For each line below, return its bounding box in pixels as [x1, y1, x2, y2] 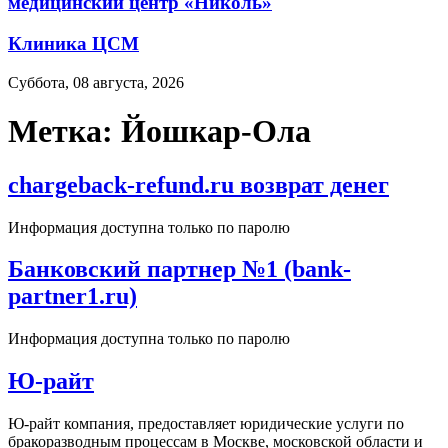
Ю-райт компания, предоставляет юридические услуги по [8, 415, 404, 433]
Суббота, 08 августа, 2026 [8, 73, 184, 91]
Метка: [8, 113, 121, 150]
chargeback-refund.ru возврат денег [8, 171, 389, 198]
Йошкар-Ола [121, 113, 311, 150]
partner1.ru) [8, 283, 137, 310]
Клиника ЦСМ [8, 33, 139, 54]
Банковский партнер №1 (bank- [8, 256, 351, 283]
